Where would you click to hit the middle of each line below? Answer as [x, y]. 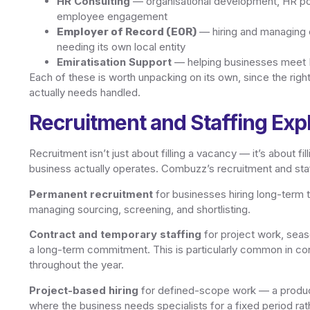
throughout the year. [76, 265]
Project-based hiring [84, 290]
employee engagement [112, 16]
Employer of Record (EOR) [127, 31]
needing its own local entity [121, 46]
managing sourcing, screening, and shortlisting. [140, 209]
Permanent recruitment [91, 194]
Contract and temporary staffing [115, 235]
